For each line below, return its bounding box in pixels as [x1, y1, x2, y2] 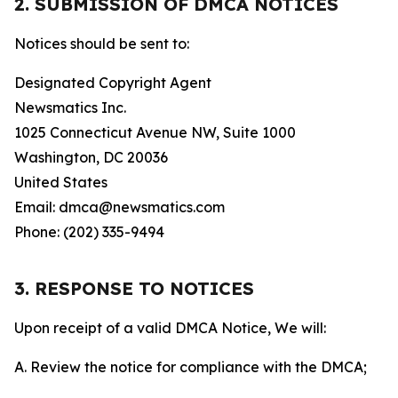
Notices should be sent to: [14, 35, 189, 52]
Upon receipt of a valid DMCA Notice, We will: [14, 319, 326, 337]
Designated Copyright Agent [14, 74, 211, 92]
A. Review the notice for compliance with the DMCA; [14, 358, 367, 376]
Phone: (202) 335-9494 [14, 223, 164, 241]
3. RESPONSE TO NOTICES [14, 277, 254, 299]
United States [14, 173, 107, 191]
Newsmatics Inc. [14, 99, 126, 116]
